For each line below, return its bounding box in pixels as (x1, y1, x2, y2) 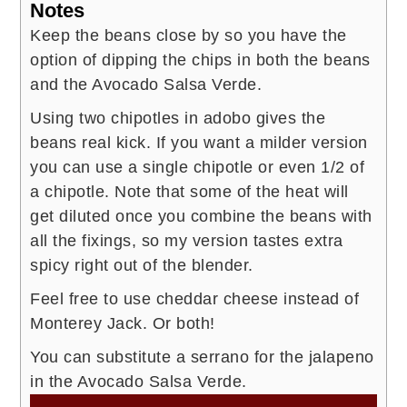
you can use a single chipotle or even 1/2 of (30, 157, 365, 176)
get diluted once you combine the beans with (30, 206, 372, 225)
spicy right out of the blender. (30, 255, 253, 274)
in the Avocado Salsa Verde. (30, 372, 247, 391)
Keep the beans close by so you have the (30, 25, 347, 45)
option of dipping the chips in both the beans (30, 50, 371, 69)
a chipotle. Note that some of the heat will (30, 182, 349, 201)
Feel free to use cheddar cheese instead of (30, 289, 360, 308)
